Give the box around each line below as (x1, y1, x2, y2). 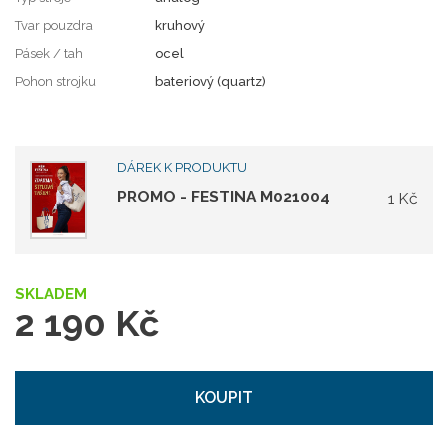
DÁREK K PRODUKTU (117, 159, 247, 175)
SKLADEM (15, 285, 87, 304)
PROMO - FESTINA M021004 (117, 186, 330, 206)
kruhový (155, 17, 205, 33)
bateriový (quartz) (155, 73, 266, 89)
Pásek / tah (15, 45, 83, 61)
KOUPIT (195, 388, 253, 408)
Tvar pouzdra (15, 17, 93, 33)
